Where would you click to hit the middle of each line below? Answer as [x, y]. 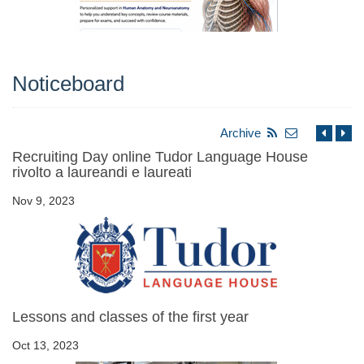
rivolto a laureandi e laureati [102, 173]
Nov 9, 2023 [43, 201]
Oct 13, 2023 [45, 346]
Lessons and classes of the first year [130, 317]
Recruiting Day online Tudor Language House [160, 157]
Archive [240, 133]
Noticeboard [68, 84]
